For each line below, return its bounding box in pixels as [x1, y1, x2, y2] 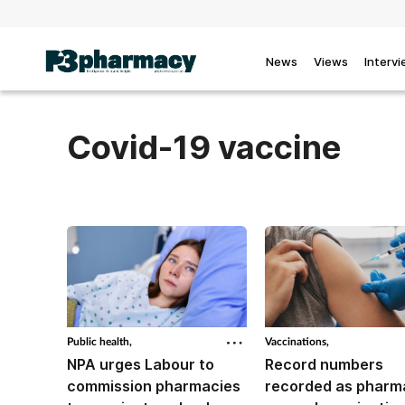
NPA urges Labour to [66, 355, 214, 374]
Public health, [66, 334, 132, 349]
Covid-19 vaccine [66, 127, 341, 168]
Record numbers [264, 355, 383, 374]
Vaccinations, [264, 334, 329, 349]
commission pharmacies [66, 377, 240, 396]
